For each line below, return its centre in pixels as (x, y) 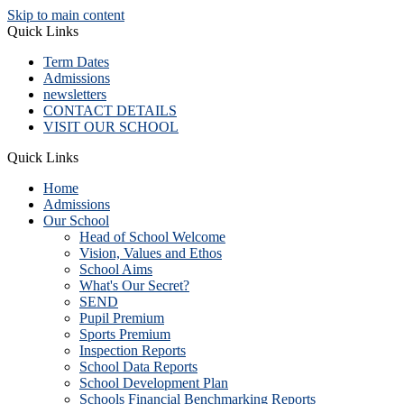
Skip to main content (66, 15)
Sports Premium (125, 334)
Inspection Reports (133, 350)
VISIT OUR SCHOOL (111, 127)
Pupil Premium (122, 318)
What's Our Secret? (134, 285)
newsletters (75, 94)
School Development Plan (154, 383)
